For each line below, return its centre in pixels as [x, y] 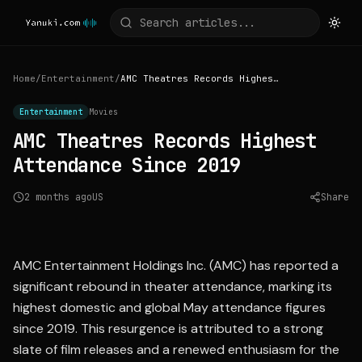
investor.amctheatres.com [289, 217]
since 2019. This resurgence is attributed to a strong [168, 328]
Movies [103, 112]
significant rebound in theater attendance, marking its [173, 286]
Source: [225, 217]
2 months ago [58, 197]
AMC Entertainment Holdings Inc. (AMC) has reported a [176, 265]
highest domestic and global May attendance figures [169, 307]
